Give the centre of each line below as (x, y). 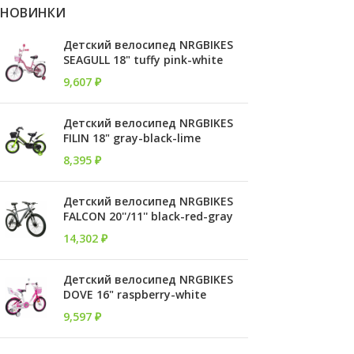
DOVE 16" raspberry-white (135, 294)
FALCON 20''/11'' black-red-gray (148, 216)
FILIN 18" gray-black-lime (132, 138)
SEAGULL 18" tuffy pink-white (143, 60)
